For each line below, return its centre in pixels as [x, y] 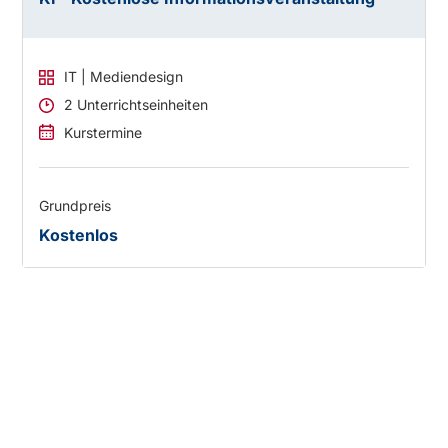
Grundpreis [75, 206]
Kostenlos [79, 235]
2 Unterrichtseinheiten [136, 105]
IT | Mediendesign [124, 77]
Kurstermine [103, 133]
